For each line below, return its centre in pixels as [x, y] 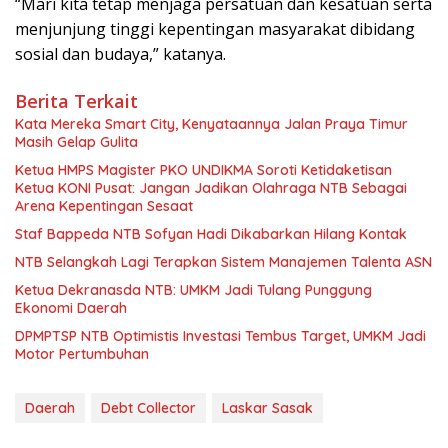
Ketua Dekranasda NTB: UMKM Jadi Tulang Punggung [193, 289]
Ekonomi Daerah [71, 307]
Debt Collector [148, 407]
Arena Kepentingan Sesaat [104, 205]
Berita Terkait [76, 100]
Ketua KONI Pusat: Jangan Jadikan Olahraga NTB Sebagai [211, 187]
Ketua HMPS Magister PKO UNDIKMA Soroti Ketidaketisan [203, 169]
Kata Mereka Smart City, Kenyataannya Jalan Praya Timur [211, 123]
